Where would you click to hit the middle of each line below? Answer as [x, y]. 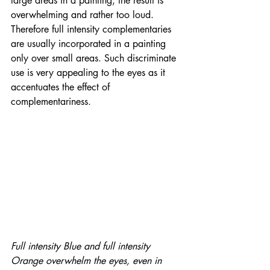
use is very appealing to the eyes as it [89, 73]
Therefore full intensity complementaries [93, 30]
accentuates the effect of [62, 87]
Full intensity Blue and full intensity [82, 246]
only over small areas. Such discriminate [95, 58]
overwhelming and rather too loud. [84, 15]
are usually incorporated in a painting [90, 44]
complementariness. [52, 102]
